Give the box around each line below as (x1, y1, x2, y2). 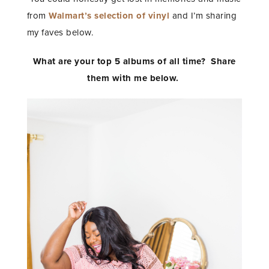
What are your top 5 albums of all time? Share (32, 56, 236, 67)
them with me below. (87, 73, 182, 84)
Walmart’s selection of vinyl (49, 10, 170, 22)
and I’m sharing (169, 10, 237, 22)
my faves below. (26, 27, 94, 38)
